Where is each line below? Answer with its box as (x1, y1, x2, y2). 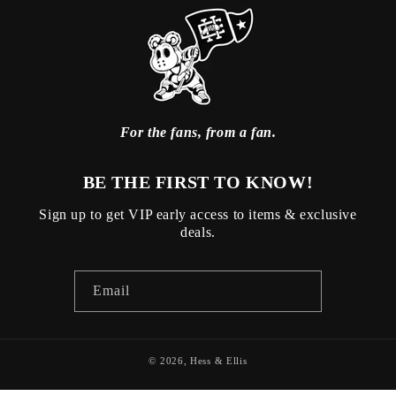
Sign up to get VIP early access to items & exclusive (39, 206, 357, 222)
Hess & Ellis (190, 354, 247, 366)
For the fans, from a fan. (119, 124, 277, 140)
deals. (180, 224, 216, 240)
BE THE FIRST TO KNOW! (82, 172, 314, 193)
